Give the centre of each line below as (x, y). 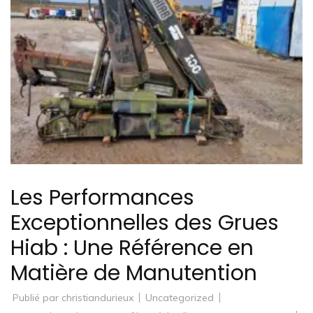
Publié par (36, 298)
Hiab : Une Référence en (132, 248)
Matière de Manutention (134, 274)
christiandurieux (97, 298)
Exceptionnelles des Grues (145, 223)
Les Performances (102, 198)
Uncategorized (180, 298)
